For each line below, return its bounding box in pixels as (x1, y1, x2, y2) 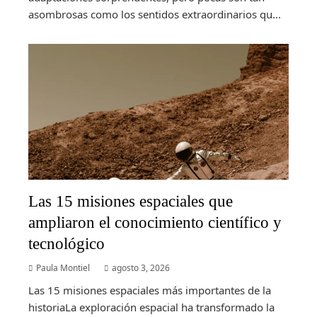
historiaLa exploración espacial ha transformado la (28, 300, 275, 315)
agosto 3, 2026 (112, 262, 170, 275)
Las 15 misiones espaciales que (28, 192, 233, 211)
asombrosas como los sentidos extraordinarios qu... (28, 7, 281, 22)
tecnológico (28, 234, 105, 253)
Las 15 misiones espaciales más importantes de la (28, 283, 271, 298)
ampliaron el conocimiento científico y (28, 213, 282, 232)
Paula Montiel (36, 262, 90, 275)
